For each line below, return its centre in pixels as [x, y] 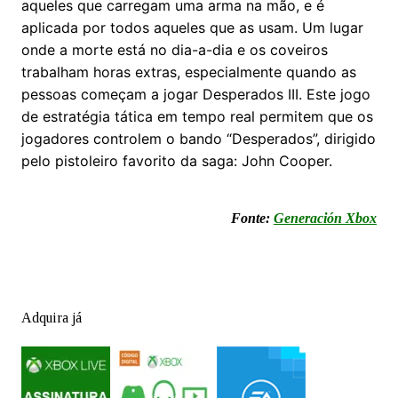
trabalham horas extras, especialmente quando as [188, 72]
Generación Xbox [326, 219]
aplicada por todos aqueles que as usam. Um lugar [192, 28]
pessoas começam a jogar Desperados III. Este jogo [195, 95]
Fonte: [253, 219]
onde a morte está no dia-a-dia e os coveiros [174, 50]
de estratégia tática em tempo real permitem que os [197, 117]
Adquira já [51, 318]
